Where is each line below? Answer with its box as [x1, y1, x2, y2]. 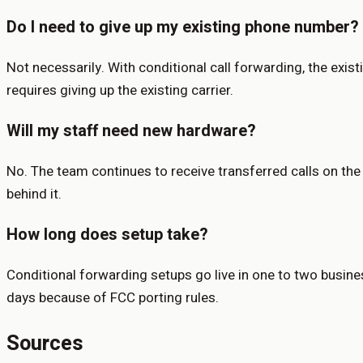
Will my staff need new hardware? [6, 119, 256, 143]
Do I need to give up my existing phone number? [6, 15, 359, 40]
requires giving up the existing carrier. [6, 80, 233, 101]
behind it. [6, 184, 62, 205]
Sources [6, 327, 83, 359]
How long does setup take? [6, 222, 208, 246]
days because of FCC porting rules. [6, 287, 219, 308]
